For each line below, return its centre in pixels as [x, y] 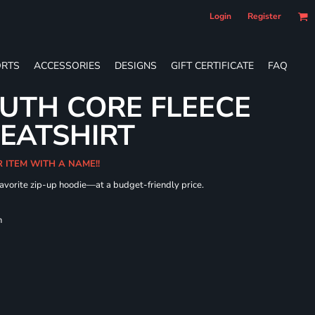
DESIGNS [136, 65]
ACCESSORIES [67, 65]
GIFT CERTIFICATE [212, 65]
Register [264, 16]
